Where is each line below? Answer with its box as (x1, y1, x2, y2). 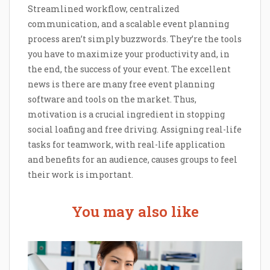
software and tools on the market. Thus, (28, 93, 196, 105)
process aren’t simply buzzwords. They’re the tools (28, 33, 242, 45)
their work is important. (28, 169, 133, 181)
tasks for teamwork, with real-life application (28, 139, 225, 151)
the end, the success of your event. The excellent (28, 63, 231, 75)
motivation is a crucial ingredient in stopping (28, 108, 225, 121)
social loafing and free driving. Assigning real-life (28, 124, 242, 136)
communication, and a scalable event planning (28, 18, 229, 30)
